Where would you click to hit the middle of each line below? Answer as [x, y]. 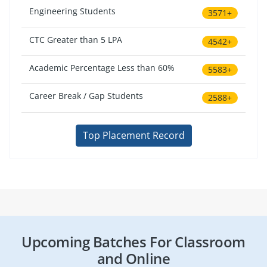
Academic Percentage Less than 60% [102, 67]
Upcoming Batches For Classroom [133, 241]
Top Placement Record [133, 136]
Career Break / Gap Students [86, 96]
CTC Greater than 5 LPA [76, 39]
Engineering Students [73, 11]
